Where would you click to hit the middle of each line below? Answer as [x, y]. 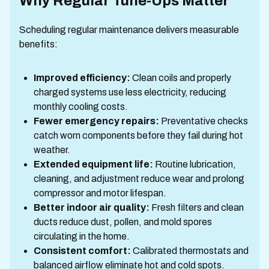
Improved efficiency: [82, 77]
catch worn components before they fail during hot [138, 135]
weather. [52, 150]
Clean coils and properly [181, 77]
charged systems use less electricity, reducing [130, 92]
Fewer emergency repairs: [96, 121]
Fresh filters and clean [197, 207]
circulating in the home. [82, 236]
